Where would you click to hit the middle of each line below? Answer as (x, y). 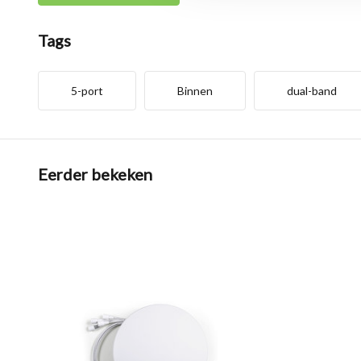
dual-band (312, 91)
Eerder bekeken (95, 174)
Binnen (195, 91)
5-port (87, 91)
